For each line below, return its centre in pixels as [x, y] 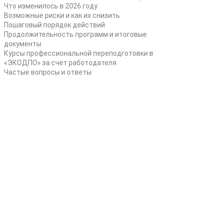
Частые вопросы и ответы [48, 72]
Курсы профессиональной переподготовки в [79, 53]
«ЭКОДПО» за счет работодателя [60, 63]
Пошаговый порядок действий [55, 25]
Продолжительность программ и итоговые [75, 34]
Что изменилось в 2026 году [51, 6]
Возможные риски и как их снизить [62, 15]
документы [23, 44]
